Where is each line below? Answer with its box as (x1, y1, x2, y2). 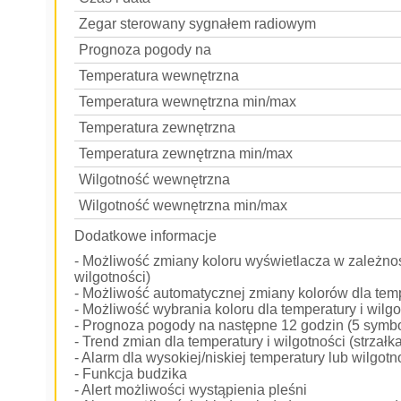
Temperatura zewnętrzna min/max (79, 146, 294, 161)
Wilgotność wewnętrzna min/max (79, 198, 288, 213)
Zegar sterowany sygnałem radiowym (79, 16, 317, 31)
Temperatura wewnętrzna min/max (79, 94, 297, 109)
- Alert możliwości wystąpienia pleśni (74, 382, 308, 397)
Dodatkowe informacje (74, 228, 218, 243)
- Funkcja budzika (74, 366, 188, 381)
